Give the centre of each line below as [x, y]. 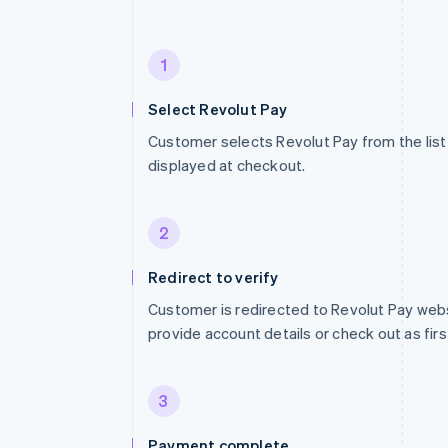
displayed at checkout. [227, 165]
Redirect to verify [213, 277]
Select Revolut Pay [218, 109]
